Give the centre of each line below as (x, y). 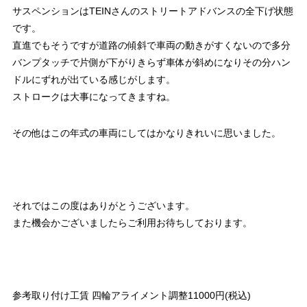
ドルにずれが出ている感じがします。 (94, 80)
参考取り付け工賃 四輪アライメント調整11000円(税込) (131, 296)
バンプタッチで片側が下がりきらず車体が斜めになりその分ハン (151, 63)
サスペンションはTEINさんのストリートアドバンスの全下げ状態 (152, 11)
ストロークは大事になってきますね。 (94, 97)
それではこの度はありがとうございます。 (103, 206)
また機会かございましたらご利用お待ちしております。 (132, 223)
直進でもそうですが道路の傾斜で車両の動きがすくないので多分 (151, 46)
